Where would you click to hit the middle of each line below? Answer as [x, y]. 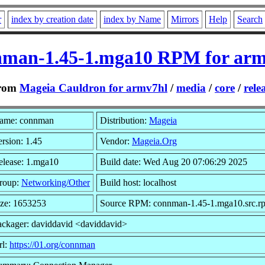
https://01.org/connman [52, 244]
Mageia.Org [154, 141]
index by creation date [52, 19]
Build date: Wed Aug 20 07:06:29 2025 [174, 161]
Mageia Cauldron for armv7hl [93, 88]
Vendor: [116, 141]
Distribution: [125, 120]
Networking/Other [56, 182]
